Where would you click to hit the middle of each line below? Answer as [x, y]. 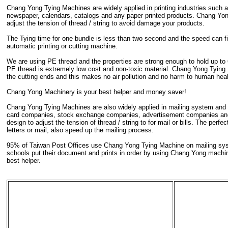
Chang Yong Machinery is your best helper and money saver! [96, 92]
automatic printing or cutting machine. [62, 46]
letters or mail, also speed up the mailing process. [80, 130]
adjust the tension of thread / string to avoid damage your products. [106, 23]
